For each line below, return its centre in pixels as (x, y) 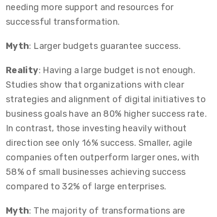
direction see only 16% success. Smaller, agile (99, 143)
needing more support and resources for (90, 7)
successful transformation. (63, 22)
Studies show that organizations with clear (95, 85)
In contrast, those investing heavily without (96, 128)
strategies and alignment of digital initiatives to (106, 99)
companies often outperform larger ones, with (103, 157)
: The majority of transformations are (107, 210)
